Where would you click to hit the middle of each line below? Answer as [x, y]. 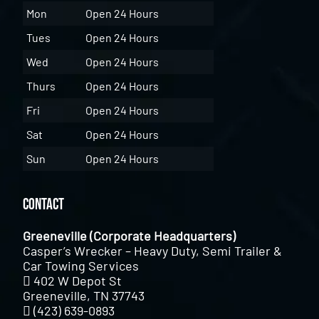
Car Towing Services [81, 265]
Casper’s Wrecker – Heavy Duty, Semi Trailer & [153, 250]
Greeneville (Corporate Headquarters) [130, 235]
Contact [44, 204]
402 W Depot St [78, 280]
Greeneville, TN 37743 [84, 295]
